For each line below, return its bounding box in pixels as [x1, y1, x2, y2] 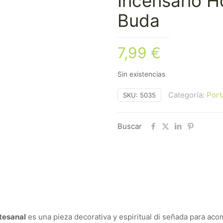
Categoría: [168, 90, 207, 100]
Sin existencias [117, 70, 165, 78]
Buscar [117, 121, 142, 131]
